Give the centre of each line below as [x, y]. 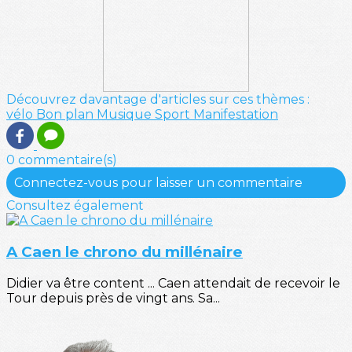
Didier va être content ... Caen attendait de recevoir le [173, 283]
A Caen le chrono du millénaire [125, 252]
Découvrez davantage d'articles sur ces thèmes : [158, 100]
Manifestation [236, 115]
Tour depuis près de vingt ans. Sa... [113, 298]
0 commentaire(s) [62, 160]
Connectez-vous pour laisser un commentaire [158, 183]
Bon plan [66, 115]
